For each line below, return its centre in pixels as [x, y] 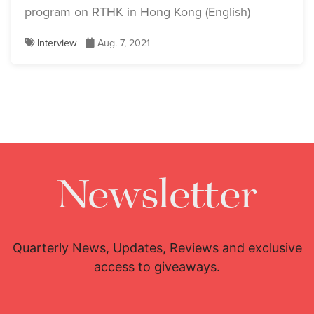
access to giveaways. [157, 267]
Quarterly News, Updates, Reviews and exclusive [157, 248]
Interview [57, 43]
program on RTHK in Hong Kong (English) [137, 12]
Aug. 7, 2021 [122, 43]
